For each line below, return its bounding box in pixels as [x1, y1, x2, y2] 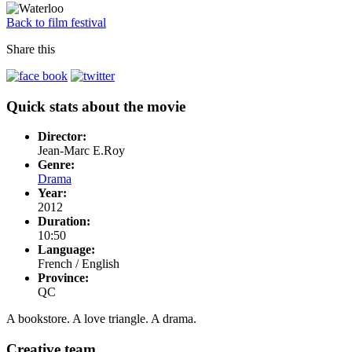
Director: [38, 130, 86, 144]
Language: [38, 243, 95, 257]
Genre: [38, 158, 75, 172]
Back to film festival [6, 15, 106, 29]
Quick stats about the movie [6, 97, 185, 115]
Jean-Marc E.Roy [38, 144, 125, 158]
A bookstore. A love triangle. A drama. [6, 312, 196, 326]
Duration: [38, 214, 90, 229]
